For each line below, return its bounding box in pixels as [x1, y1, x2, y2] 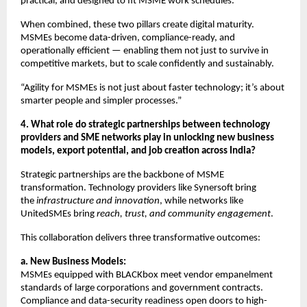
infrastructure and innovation [36, 195, 160, 206]
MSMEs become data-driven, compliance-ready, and [21, 32, 235, 43]
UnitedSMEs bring [21, 208, 97, 219]
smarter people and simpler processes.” [21, 95, 182, 106]
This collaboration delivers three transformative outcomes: [21, 232, 260, 243]
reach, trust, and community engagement [97, 208, 271, 219]
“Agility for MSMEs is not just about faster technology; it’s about [21, 82, 284, 93]
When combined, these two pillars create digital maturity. [21, 19, 254, 30]
